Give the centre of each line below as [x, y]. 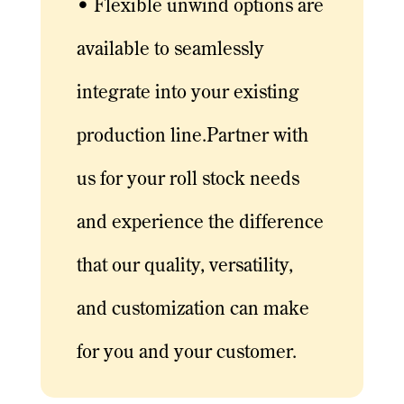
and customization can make [193, 310]
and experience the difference [200, 224]
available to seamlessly [170, 50]
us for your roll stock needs [188, 180]
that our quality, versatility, [184, 267]
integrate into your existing [188, 94]
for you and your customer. [186, 353]
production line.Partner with [192, 137]
